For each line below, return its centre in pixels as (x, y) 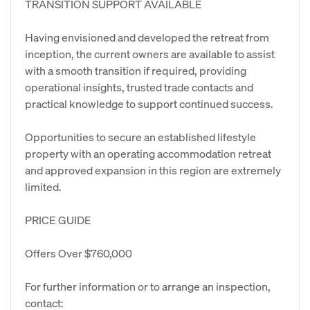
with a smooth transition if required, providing (136, 70)
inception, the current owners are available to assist (150, 54)
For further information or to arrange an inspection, (148, 286)
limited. (43, 186)
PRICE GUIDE (58, 220)
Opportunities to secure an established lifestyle (140, 137)
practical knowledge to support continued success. (149, 103)
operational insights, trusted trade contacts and (139, 87)
